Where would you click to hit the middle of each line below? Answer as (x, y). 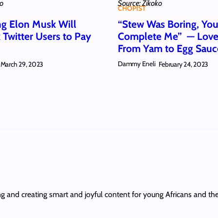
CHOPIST (132, 9)
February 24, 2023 (184, 64)
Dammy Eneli (137, 64)
